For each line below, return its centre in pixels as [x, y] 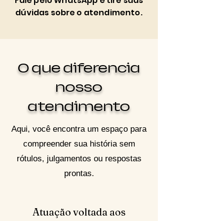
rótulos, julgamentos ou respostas [79, 159]
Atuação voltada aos [79, 212]
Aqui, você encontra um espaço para [79, 129]
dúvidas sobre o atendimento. [79, 13]
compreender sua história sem [79, 144]
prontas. [79, 173]
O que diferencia [79, 68]
